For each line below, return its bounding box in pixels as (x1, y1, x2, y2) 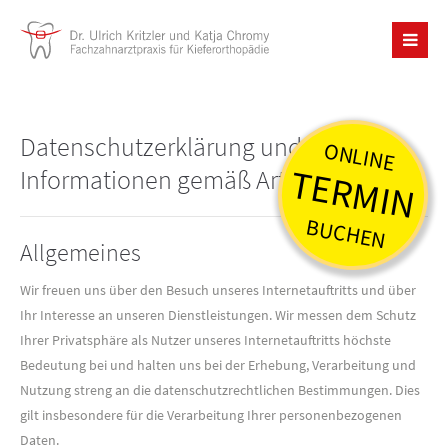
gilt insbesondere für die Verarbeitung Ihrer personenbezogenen (20, 406, 402, 424)
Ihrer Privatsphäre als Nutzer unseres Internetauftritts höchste (20, 331, 391, 349)
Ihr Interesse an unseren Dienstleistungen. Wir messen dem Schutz (20, 306, 416, 324)
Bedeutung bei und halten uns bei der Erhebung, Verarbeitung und (20, 356, 416, 374)
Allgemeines (20, 237, 141, 268)
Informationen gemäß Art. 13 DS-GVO (20, 163, 410, 196)
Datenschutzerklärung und (20, 130, 302, 163)
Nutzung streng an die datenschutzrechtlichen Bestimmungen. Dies (20, 381, 420, 399)
